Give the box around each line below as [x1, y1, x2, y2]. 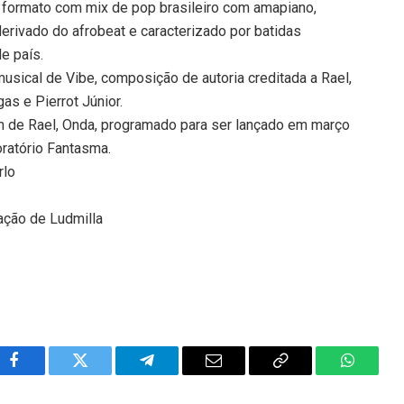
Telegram [145, 365, 207, 382]
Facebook [12, 365, 76, 382]
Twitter [78, 365, 126, 382]
